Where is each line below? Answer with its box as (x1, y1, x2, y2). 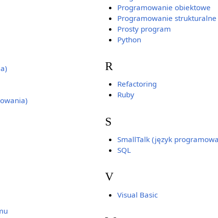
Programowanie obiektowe (117, 2, 211, 12)
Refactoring (117, 79, 157, 89)
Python (117, 34, 141, 44)
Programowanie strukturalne (117, 13, 217, 23)
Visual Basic (117, 189, 158, 200)
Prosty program (117, 23, 171, 34)
